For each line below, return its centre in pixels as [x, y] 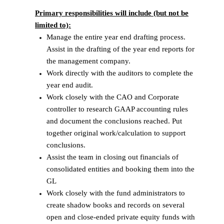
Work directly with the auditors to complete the [119, 73]
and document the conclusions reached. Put [114, 121]
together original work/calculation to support [116, 133]
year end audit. [69, 85]
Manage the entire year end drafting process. [116, 37]
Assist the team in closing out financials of [112, 157]
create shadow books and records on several [115, 205]
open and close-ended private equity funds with [120, 217]
